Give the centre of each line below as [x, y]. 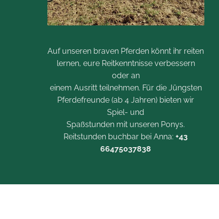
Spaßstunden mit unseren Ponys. [126, 125]
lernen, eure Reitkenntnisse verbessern [126, 64]
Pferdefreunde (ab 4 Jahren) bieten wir [126, 100]
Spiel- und [126, 112]
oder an [126, 76]
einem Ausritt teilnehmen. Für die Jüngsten [126, 88]
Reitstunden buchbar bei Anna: [120, 137]
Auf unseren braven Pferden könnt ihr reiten [126, 51]
